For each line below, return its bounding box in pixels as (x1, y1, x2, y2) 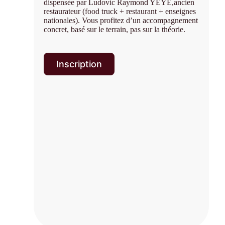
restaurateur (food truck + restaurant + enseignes (44, 7, 196, 16)
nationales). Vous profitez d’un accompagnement (44, 16, 198, 25)
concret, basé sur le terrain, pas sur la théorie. (44, 25, 186, 34)
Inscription (56, 59, 102, 70)
